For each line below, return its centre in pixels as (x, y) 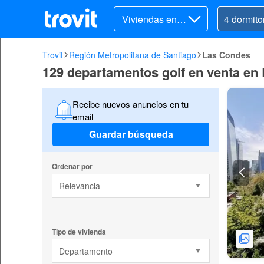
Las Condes (226, 55)
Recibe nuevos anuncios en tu (131, 104)
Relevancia (79, 186)
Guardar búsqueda (131, 134)
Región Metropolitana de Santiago (133, 55)
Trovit (53, 55)
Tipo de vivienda (79, 231)
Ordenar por (72, 166)
